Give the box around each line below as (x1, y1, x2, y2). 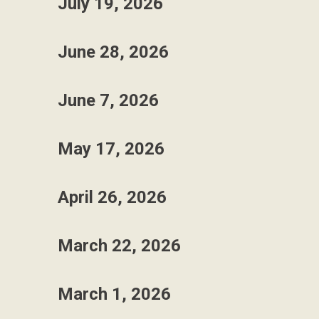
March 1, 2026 (58, 284, 171, 304)
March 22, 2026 (58, 236, 181, 256)
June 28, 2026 (58, 42, 169, 62)
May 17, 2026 (58, 139, 164, 159)
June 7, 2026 (58, 90, 159, 110)
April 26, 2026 (58, 187, 167, 207)
